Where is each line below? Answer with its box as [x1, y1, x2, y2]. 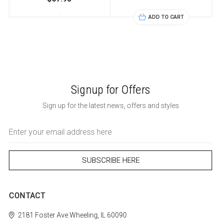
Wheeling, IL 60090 [68, 211, 127, 219]
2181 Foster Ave [17, 211, 68, 219]
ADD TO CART [148, 13, 184, 20]
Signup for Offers [71, 82, 150, 97]
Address [8, 131, 34, 139]
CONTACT [8, 190, 46, 200]
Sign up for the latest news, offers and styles [42, 101, 179, 110]
